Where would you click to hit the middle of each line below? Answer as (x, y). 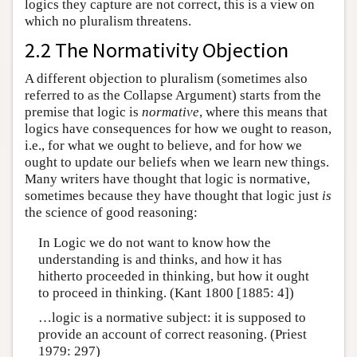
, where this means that (263, 112)
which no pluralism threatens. (108, 22)
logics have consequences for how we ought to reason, (178, 129)
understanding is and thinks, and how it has (160, 259)
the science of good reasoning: (111, 213)
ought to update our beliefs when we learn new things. (177, 163)
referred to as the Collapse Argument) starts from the (173, 96)
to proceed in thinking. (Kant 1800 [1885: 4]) (166, 292)
